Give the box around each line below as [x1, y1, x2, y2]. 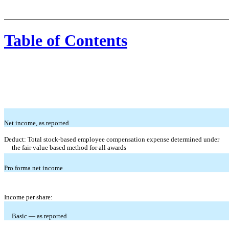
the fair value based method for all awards [12, 144, 126, 152]
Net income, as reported [4, 119, 69, 127]
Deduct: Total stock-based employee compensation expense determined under [4, 135, 219, 144]
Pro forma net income [4, 164, 63, 172]
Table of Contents [4, 31, 127, 50]
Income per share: [4, 193, 53, 201]
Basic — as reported [12, 212, 67, 220]
